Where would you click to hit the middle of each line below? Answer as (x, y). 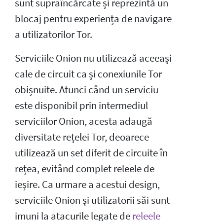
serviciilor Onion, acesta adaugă (84, 121)
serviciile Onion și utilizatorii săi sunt (92, 200)
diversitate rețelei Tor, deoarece (82, 137)
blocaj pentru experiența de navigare (93, 18)
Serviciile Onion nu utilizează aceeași (93, 58)
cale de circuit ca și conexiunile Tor (88, 74)
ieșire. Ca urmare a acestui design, (87, 184)
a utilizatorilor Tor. (54, 34)
